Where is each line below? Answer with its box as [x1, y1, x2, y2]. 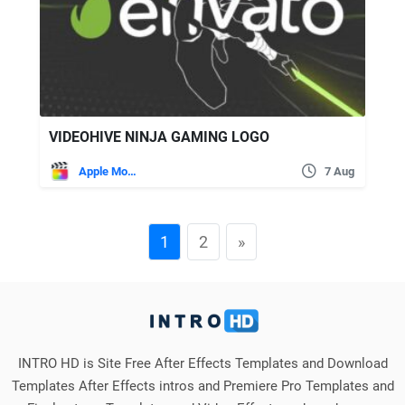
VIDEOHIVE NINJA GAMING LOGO [49, 127, 269, 146]
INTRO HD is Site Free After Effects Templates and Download [17, 354, 388, 372]
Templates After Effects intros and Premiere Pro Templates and [11, 377, 394, 394]
